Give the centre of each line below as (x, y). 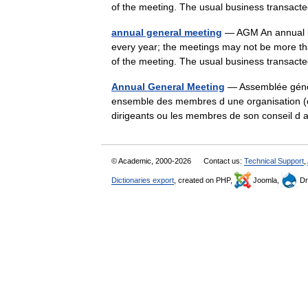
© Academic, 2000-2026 (152, 161)
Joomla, (266, 180)
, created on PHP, (204, 180)
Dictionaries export (143, 180)
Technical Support (274, 161)
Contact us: (224, 161)
